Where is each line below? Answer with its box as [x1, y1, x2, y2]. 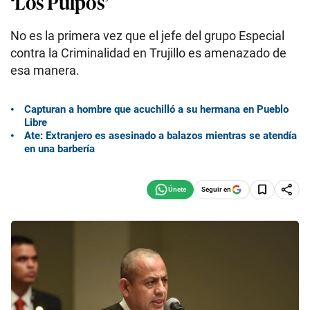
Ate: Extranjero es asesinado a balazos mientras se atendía [24, 129, 297, 142]
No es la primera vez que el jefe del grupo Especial [10, 28, 284, 43]
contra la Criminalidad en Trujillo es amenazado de [10, 46, 286, 60]
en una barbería [24, 142, 95, 155]
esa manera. [10, 63, 80, 77]
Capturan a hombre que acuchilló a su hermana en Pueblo [24, 102, 289, 116]
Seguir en [201, 185, 231, 193]
